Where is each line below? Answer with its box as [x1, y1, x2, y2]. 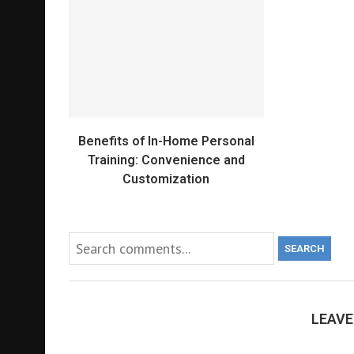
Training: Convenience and [87, 153, 245, 168]
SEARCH [284, 243, 325, 255]
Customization [122, 171, 210, 187]
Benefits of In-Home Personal [77, 134, 254, 149]
